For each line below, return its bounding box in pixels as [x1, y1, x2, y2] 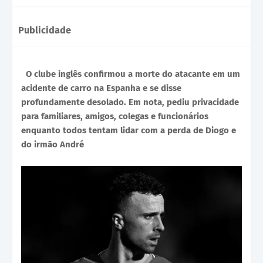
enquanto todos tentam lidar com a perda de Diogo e [21, 124, 236, 136]
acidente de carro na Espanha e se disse [21, 82, 181, 93]
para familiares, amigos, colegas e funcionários [21, 110, 208, 122]
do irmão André [21, 139, 84, 150]
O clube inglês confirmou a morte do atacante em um [26, 68, 240, 79]
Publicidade [18, 25, 71, 36]
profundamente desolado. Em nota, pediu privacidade [21, 96, 239, 107]
